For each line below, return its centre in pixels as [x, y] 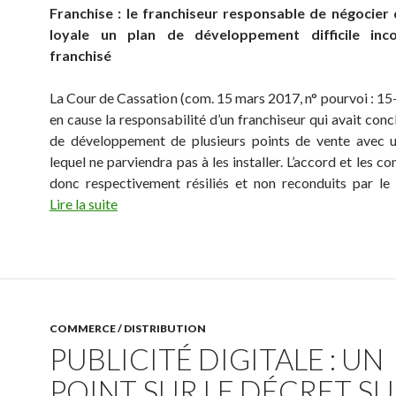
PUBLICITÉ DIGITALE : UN [217, 359]
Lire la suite [84, 204]
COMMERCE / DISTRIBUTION [128, 328]
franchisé [80, 55]
